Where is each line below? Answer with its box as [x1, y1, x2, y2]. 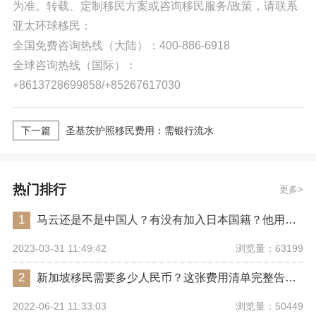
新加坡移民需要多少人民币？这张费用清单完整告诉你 [284, 271, 296, 284]
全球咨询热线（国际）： [12, 59, 137, 72]
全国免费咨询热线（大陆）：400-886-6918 [12, 39, 230, 52]
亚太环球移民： [12, 19, 92, 32]
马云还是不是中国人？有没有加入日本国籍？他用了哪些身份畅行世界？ [284, 213, 296, 226]
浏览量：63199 [236, 242, 304, 254]
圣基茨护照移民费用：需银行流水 [65, 124, 214, 136]
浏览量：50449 [236, 300, 304, 312]
